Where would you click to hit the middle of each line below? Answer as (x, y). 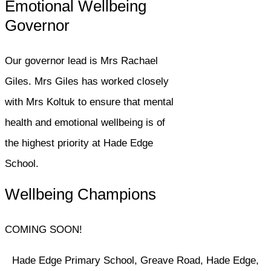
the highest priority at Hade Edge (79, 143)
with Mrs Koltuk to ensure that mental (89, 102)
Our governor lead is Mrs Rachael (81, 61)
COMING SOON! (44, 230)
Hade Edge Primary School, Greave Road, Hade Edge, (135, 260)
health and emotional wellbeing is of (85, 122)
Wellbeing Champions (80, 194)
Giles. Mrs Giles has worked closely (87, 81)
